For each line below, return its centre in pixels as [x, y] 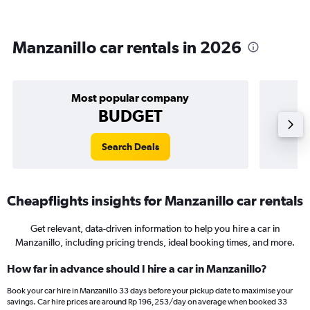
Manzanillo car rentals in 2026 [127, 47]
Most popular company [130, 98]
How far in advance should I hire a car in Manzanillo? [137, 268]
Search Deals [130, 147]
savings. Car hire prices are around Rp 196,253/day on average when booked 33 [147, 302]
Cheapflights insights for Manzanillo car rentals [155, 200]
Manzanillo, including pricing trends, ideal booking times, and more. [155, 242]
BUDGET [130, 116]
